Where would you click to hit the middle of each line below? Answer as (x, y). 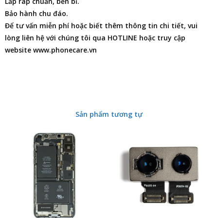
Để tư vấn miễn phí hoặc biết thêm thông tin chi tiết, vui (101, 26)
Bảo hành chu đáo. (36, 13)
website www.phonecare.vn (51, 50)
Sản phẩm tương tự (109, 114)
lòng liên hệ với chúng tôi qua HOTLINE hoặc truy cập (95, 38)
